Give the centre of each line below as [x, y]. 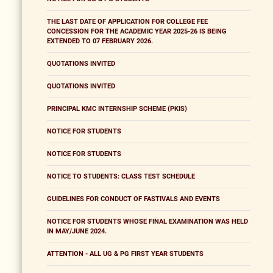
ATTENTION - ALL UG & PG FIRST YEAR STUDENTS [125, 254]
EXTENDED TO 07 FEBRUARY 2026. [100, 41]
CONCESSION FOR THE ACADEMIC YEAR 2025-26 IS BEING [137, 32]
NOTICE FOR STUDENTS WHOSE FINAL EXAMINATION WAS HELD [147, 222]
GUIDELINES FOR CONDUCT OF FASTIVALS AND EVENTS [133, 199]
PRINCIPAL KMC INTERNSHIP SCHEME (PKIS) [117, 109]
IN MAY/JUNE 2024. [77, 232]
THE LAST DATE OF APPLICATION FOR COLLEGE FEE [127, 22]
